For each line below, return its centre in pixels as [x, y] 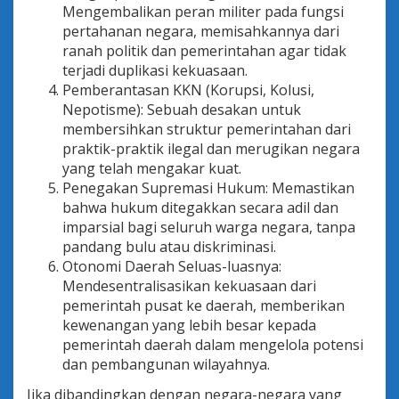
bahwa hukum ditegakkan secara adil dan [200, 208]
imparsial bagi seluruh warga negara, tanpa [209, 228]
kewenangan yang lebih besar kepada [189, 326]
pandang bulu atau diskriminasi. [169, 247]
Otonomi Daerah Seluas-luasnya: [172, 267]
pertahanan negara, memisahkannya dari [201, 32]
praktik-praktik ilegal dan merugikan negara [211, 149]
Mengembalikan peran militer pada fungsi [203, 12]
